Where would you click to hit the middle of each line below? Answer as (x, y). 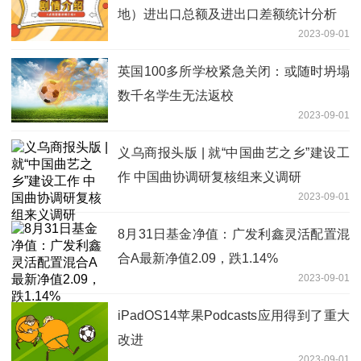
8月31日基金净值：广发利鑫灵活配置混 (234, 234)
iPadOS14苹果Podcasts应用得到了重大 (234, 315)
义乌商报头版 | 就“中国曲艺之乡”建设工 (234, 152)
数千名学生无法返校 (176, 95)
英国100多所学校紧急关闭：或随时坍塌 (234, 71)
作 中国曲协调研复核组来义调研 (210, 176)
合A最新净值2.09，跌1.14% (198, 258)
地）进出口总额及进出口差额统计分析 (227, 14)
